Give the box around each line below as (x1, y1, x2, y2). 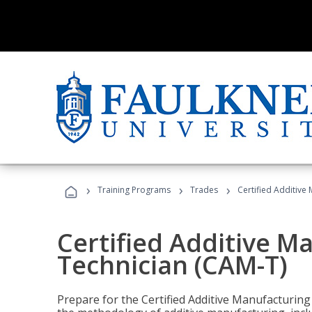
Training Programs (97, 184, 171, 196)
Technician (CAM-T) (57, 248, 288, 282)
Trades (190, 184, 218, 196)
